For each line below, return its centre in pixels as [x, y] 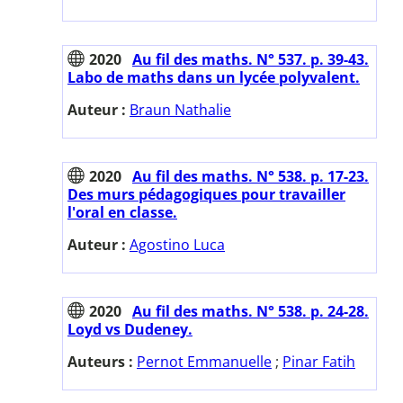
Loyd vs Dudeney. [130, 329]
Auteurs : [102, 361]
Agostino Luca [177, 244]
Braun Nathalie [180, 109]
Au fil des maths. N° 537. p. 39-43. [251, 59]
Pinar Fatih [319, 361]
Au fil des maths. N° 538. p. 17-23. [251, 176]
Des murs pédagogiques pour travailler [206, 194]
